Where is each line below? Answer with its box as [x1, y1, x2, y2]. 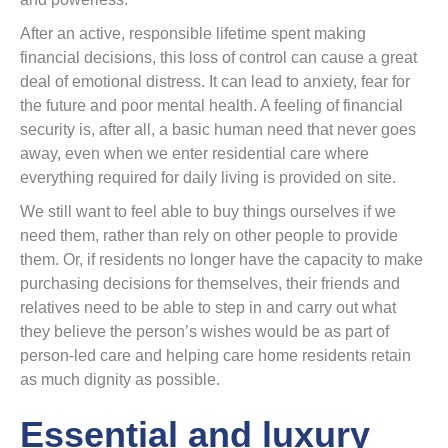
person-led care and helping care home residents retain [20, 347, 411, 364]
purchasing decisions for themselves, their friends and [20, 275, 400, 292]
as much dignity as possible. [20, 371, 220, 388]
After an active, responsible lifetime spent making [20, 25, 366, 42]
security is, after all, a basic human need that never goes [20, 121, 416, 138]
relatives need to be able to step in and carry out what [20, 299, 396, 316]
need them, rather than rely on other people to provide [20, 227, 398, 244]
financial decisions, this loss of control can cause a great [20, 49, 417, 66]
